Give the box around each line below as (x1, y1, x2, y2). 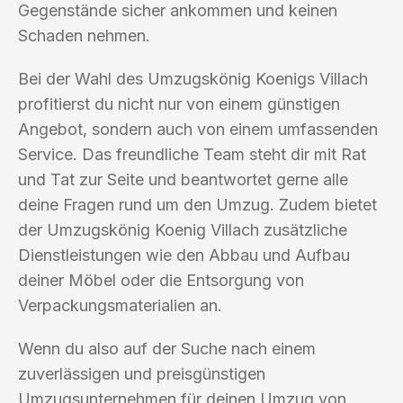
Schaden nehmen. (18, 25, 150, 45)
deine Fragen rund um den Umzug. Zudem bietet (18, 194, 377, 214)
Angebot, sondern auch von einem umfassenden (18, 119, 378, 139)
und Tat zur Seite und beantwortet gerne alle (18, 169, 348, 189)
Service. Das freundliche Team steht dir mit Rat (18, 144, 366, 164)
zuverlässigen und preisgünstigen (18, 363, 265, 383)
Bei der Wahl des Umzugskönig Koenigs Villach (18, 68, 368, 88)
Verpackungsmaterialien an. (18, 295, 222, 315)
